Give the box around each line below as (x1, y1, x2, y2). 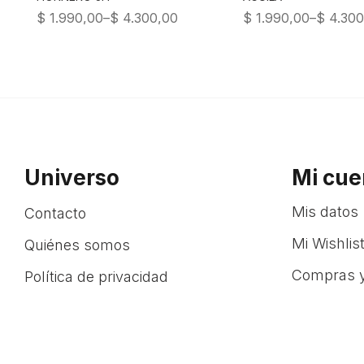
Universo (24, 165, 119, 190)
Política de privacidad (24, 268, 168, 285)
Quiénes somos (24, 236, 130, 253)
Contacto (24, 205, 86, 222)
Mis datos (291, 203, 358, 220)
